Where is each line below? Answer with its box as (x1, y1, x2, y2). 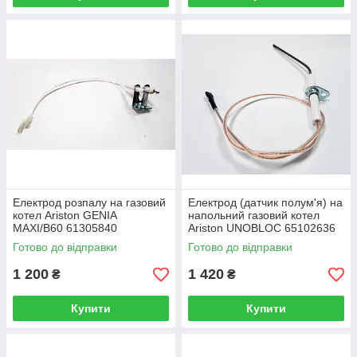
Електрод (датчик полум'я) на (188, 196, 343, 209)
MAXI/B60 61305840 (13, 222, 117, 234)
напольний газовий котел (188, 209, 320, 222)
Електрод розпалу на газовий (13, 196, 166, 209)
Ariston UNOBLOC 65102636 (188, 222, 335, 234)
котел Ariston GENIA (13, 209, 116, 222)
